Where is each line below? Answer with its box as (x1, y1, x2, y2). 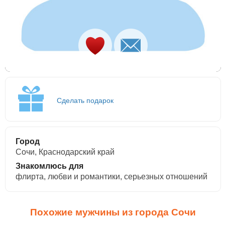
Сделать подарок (57, 96, 114, 104)
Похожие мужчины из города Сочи (30, 207, 196, 217)
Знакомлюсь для (16, 162, 83, 170)
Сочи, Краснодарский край (16, 148, 115, 156)
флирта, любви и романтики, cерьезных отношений (16, 172, 207, 181)
